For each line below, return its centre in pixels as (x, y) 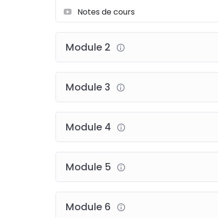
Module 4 (90, 127)
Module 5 (90, 167)
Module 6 (90, 207)
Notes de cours (106, 12)
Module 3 (89, 87)
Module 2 (89, 47)
